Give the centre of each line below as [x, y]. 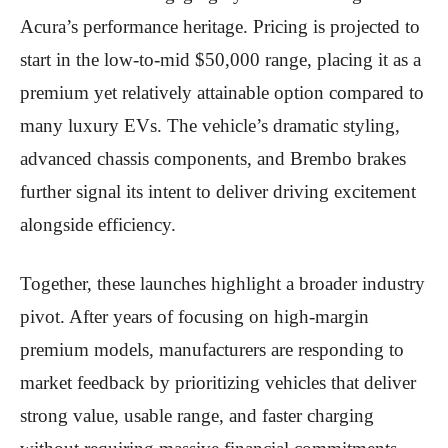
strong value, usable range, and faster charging [197, 415]
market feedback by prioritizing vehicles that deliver [218, 382]
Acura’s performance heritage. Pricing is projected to [220, 26]
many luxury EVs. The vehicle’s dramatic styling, [210, 125]
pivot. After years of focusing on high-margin [194, 316]
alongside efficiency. [98, 224]
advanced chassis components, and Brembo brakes [213, 158]
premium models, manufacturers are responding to [212, 349]
